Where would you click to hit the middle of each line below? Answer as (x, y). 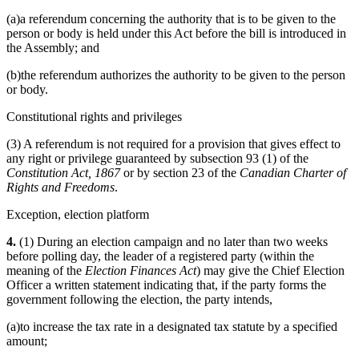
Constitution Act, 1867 (63, 173)
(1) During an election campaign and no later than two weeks (172, 242)
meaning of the (46, 271)
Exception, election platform (78, 215)
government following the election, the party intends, (139, 300)
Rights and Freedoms (61, 188)
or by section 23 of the (180, 173)
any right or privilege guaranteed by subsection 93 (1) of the (157, 159)
